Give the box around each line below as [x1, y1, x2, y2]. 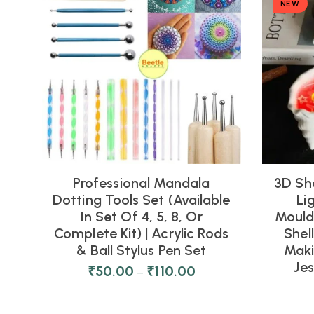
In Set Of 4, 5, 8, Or [80, 208, 203, 225]
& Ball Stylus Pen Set [76, 242, 207, 259]
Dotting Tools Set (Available [53, 191, 231, 208]
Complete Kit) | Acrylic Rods [54, 225, 229, 242]
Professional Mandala [72, 175, 210, 191]
